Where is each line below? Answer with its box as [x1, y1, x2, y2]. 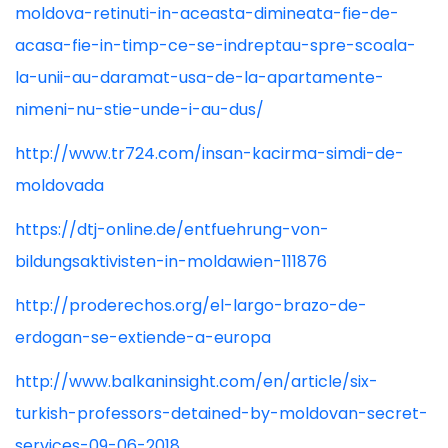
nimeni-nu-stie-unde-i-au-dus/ [15, 98, 264, 121]
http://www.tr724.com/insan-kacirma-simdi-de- [15, 142, 404, 165]
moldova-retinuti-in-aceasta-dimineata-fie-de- [15, 2, 399, 25]
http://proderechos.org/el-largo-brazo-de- [15, 294, 367, 317]
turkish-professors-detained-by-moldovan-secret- [15, 402, 428, 425]
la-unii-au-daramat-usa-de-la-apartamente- [15, 66, 384, 89]
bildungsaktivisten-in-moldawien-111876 [15, 250, 327, 273]
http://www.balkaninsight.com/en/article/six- [15, 370, 378, 393]
